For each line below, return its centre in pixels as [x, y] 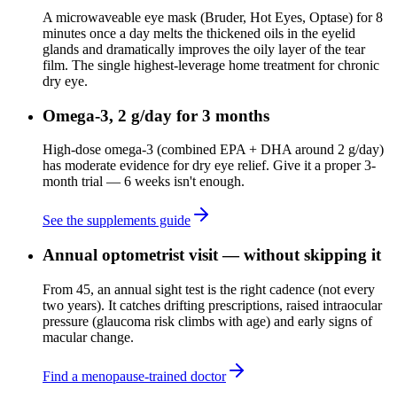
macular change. [88, 337]
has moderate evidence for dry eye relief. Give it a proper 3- [209, 166]
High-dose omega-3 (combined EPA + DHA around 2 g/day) [213, 150]
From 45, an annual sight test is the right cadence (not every [209, 289]
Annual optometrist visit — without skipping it [212, 254]
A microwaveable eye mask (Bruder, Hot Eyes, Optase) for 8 [213, 17]
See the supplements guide [117, 221]
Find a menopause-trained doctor [134, 376]
